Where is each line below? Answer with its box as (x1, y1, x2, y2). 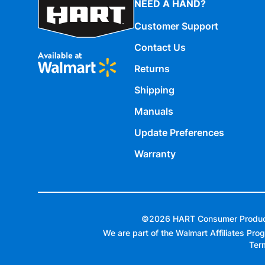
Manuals (134, 105, 173, 118)
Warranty (134, 148, 176, 160)
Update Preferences (134, 127, 224, 139)
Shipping (134, 84, 174, 96)
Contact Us (134, 41, 186, 54)
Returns (134, 63, 170, 75)
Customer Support (134, 20, 218, 33)
